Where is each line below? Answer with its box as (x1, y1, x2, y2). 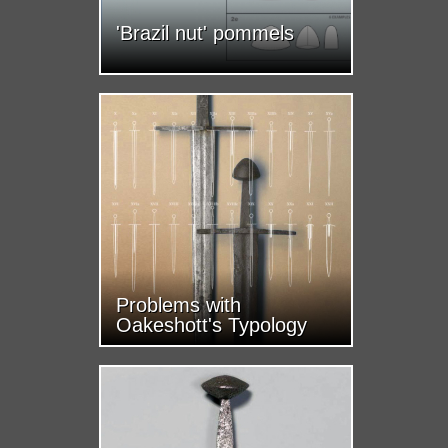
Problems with (116, 294, 241, 316)
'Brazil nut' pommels (116, 22, 294, 44)
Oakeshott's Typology (116, 314, 307, 336)
